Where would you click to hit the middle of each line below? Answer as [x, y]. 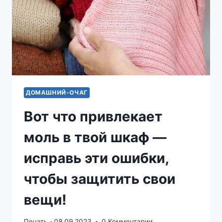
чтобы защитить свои [100, 179]
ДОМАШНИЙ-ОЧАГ [57, 92]
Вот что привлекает [93, 116]
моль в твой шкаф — [95, 137]
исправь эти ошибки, [96, 158]
